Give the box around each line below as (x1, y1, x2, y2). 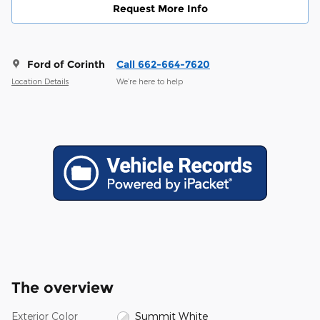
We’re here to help (116, 76, 183, 86)
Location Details (11, 76, 69, 86)
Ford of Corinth (27, 58, 105, 71)
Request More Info (112, 2, 208, 16)
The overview (11, 279, 114, 297)
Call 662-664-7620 (116, 58, 210, 71)
